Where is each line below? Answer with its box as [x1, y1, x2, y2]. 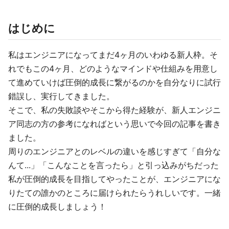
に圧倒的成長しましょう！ [8, 201, 106, 212]
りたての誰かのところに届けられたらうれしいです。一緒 [8, 188, 221, 198]
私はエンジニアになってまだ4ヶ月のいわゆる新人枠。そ [8, 50, 218, 60]
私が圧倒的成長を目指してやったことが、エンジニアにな [8, 174, 221, 184]
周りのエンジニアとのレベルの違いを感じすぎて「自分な [8, 146, 221, 156]
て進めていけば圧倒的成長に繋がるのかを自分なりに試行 [8, 77, 221, 87]
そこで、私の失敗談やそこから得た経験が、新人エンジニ [8, 105, 221, 115]
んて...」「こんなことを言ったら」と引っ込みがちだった [8, 160, 219, 170]
